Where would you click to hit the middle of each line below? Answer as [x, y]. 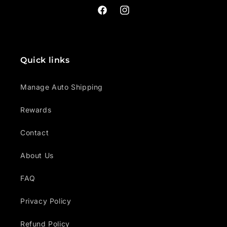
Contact [35, 132]
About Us [37, 155]
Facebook [114, 17]
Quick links [45, 60]
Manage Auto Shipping [62, 87]
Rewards [36, 109]
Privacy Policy [46, 201]
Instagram [137, 17]
